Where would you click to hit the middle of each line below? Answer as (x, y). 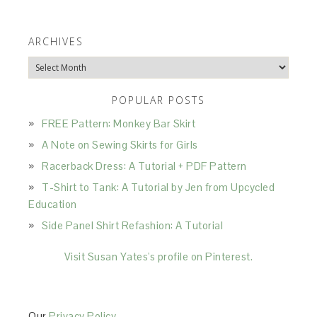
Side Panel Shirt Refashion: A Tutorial (133, 225)
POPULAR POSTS (158, 100)
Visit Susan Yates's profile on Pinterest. (158, 257)
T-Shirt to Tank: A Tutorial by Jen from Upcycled (158, 187)
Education (53, 204)
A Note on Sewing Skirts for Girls (120, 145)
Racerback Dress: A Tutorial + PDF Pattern (144, 166)
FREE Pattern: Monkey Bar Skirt (119, 123)
